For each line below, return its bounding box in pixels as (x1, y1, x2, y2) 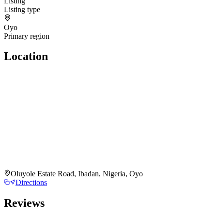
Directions (15, 178, 47, 187)
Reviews (4, 197, 45, 210)
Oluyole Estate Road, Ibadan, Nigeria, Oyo (11, 170, 143, 178)
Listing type (4, 5, 40, 14)
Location (4, 50, 48, 63)
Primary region (4, 31, 49, 40)
